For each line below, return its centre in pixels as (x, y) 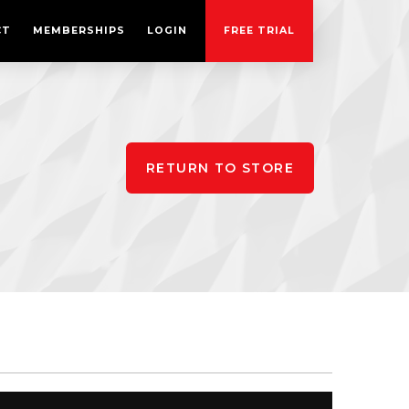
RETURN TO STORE (220, 168)
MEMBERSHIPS (79, 31)
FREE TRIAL (259, 31)
